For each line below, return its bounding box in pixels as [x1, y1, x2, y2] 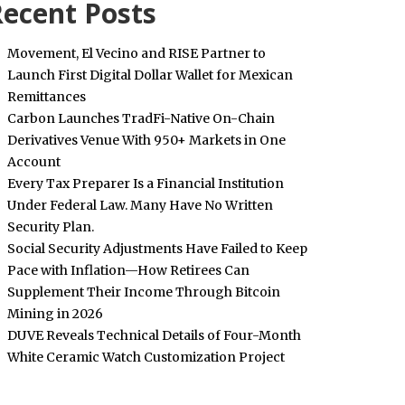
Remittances [6, 89, 86, 105]
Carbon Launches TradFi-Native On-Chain [6, 110, 275, 127]
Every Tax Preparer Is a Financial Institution [6, 175, 284, 192]
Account [6, 154, 61, 170]
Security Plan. [6, 219, 94, 235]
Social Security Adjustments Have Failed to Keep [6, 240, 307, 257]
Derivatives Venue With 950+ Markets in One [6, 132, 286, 148]
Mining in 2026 [6, 306, 103, 322]
